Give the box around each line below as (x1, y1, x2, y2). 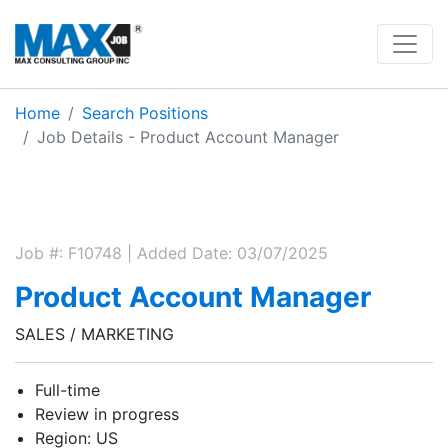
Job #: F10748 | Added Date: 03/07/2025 (15, 243, 328, 263)
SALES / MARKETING (15, 324, 174, 344)
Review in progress (35, 404, 179, 424)
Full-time (35, 380, 100, 400)
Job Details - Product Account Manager (37, 127, 339, 147)
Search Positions (82, 103, 208, 123)
